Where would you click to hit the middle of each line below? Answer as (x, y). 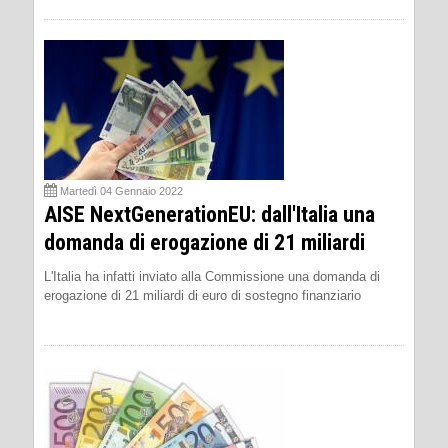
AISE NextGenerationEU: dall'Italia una (209, 215)
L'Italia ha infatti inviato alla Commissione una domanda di (212, 277)
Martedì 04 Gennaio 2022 (121, 191)
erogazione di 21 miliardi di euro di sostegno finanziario (202, 296)
